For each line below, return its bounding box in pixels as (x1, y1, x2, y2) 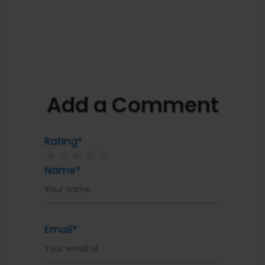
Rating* (44, 134, 83, 149)
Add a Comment (46, 91, 219, 120)
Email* (44, 222, 77, 237)
